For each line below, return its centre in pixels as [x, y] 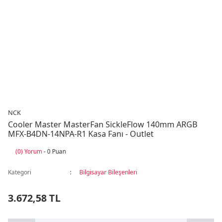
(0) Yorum [29, 151]
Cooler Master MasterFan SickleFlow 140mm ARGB [103, 124]
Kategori [20, 172]
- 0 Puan [54, 151]
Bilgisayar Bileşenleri [108, 172]
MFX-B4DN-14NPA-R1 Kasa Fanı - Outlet [81, 134]
